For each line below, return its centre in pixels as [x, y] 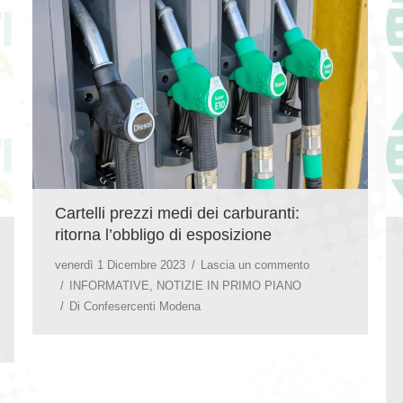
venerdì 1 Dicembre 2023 [120, 264]
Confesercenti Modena [142, 306]
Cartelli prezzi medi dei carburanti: [177, 213]
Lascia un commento [255, 264]
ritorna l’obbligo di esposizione [163, 234]
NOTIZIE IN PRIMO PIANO [229, 285]
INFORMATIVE [109, 285]
